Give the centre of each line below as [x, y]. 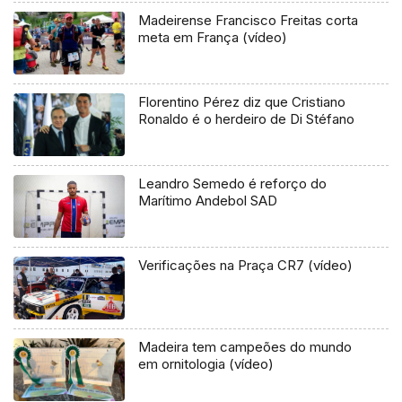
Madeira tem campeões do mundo [245, 347]
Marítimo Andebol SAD [208, 201]
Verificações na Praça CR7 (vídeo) [246, 266]
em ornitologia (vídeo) [206, 364]
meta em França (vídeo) [213, 38]
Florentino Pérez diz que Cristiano [242, 102]
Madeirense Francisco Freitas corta [249, 21]
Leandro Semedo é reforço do [233, 184]
